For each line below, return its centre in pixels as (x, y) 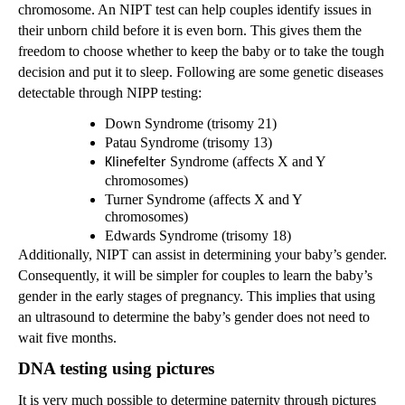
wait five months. (67, 337)
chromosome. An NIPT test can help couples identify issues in (195, 9)
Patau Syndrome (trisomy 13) (188, 142)
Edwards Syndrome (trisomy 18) (198, 235)
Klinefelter (136, 162)
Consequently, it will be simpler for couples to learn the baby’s (195, 275)
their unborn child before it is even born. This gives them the (190, 30)
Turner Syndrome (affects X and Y (203, 199)
